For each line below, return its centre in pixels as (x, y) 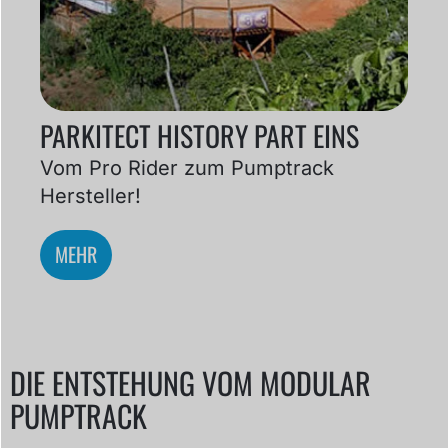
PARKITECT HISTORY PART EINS (199, 136)
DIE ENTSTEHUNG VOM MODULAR (190, 382)
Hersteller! (90, 195)
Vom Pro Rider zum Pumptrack (187, 167)
